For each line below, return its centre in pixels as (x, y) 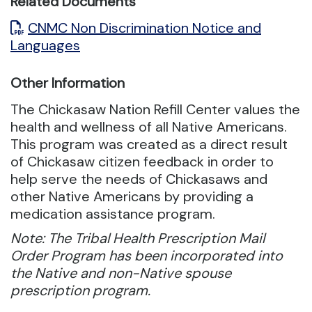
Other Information (68, 83)
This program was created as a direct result (149, 145)
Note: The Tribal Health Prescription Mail (138, 239)
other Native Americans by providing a (132, 197)
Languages (45, 46)
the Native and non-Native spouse (121, 273)
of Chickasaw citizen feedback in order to (142, 162)
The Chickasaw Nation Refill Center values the (155, 110)
